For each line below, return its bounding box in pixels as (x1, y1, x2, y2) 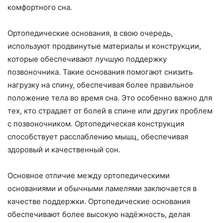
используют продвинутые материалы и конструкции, (7, 41, 201, 51)
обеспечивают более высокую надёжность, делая (7, 209, 190, 219)
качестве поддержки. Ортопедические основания (7, 196, 190, 206)
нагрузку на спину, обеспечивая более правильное (7, 80, 194, 90)
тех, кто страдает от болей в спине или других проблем (7, 106, 213, 115)
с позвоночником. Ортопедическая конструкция (7, 118, 184, 128)
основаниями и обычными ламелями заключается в (7, 183, 197, 193)
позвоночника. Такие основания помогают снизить (7, 67, 193, 77)
